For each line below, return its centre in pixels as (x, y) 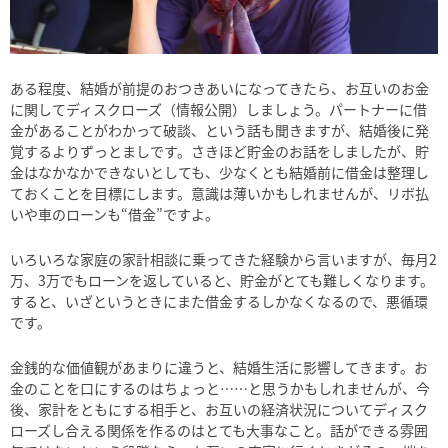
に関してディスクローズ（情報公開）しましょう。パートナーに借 (218, 109)
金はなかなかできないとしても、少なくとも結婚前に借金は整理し (219, 172)
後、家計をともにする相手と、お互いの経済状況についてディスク (219, 409)
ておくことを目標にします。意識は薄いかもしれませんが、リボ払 (219, 193)
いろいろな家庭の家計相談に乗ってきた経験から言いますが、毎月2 (223, 259)
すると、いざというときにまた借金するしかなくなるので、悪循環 (219, 301)
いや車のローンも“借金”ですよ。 (114, 214)
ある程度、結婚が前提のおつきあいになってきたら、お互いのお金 (219, 88)
